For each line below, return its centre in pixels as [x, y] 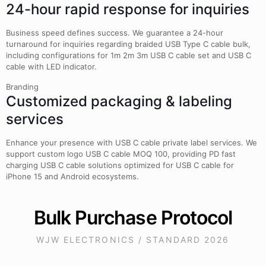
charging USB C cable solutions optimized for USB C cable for [120, 165]
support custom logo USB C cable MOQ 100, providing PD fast [121, 154]
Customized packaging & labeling [119, 101]
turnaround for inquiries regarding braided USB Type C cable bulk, [128, 44]
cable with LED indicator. [51, 66]
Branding [22, 87]
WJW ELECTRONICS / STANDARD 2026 [133, 240]
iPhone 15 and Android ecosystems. [72, 176]
